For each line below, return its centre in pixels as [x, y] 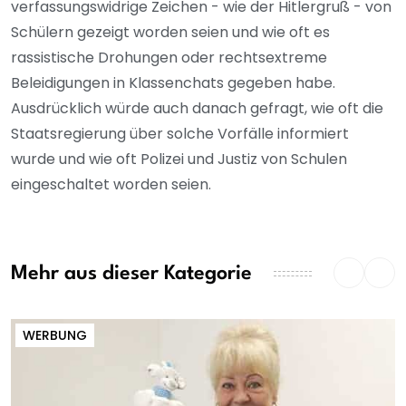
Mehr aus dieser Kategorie [131, 273]
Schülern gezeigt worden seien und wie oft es [170, 33]
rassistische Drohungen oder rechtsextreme [169, 58]
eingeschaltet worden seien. [111, 185]
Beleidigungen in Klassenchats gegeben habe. [173, 83]
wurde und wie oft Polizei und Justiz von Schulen [179, 159]
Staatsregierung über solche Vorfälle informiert [180, 134]
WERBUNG [55, 336]
